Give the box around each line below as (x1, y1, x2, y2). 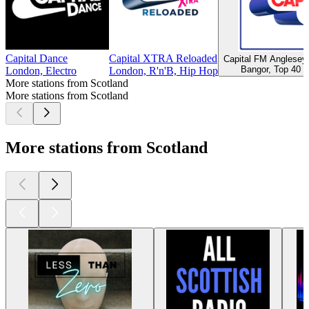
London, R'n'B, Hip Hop (109, 64, 218, 77)
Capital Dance (6, 52, 68, 64)
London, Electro (6, 64, 77, 77)
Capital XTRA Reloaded (109, 52, 217, 64)
